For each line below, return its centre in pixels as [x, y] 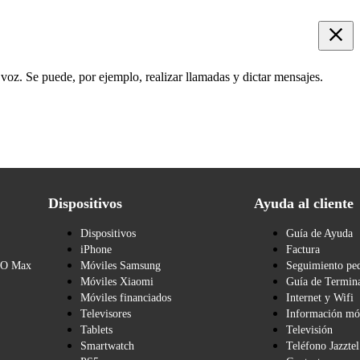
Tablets [96, 329]
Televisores [106, 313]
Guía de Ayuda [319, 233]
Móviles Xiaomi [117, 281]
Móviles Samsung [121, 265]
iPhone [96, 249]
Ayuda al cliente [304, 203]
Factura [303, 249]
